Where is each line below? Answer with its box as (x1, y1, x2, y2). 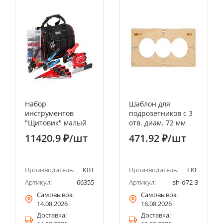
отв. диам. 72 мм (129, 118, 186, 127)
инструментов (25, 109, 74, 118)
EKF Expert (129, 127, 164, 137)
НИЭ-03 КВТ (25, 127, 65, 137)
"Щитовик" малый (25, 118, 87, 127)
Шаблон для (129, 99, 170, 109)
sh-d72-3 (173, 178, 198, 187)
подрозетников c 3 (129, 109, 193, 118)
